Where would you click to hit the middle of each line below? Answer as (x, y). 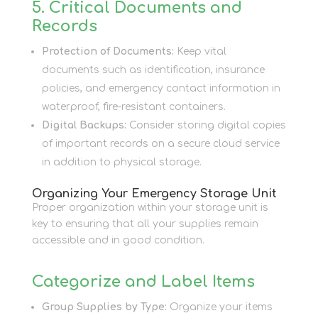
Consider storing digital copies (206, 125)
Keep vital (200, 51)
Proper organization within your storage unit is (150, 207)
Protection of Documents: (108, 51)
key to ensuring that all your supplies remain (145, 224)
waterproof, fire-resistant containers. (133, 106)
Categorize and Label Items (143, 281)
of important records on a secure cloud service (160, 143)
